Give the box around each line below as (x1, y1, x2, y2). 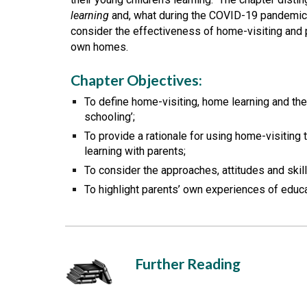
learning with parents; (84, 145, 186, 158)
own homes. (70, 40, 131, 53)
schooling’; (84, 110, 135, 123)
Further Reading (134, 255, 243, 273)
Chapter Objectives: (70, 71, 202, 89)
